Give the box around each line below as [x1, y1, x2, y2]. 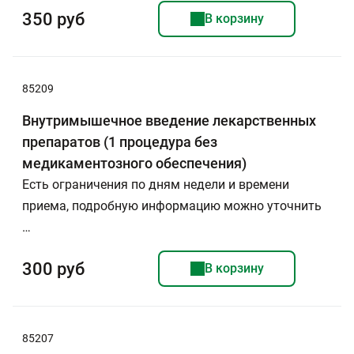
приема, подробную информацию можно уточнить [22, 198, 322, 213]
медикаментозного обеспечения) [22, 155, 247, 171]
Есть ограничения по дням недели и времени [22, 177, 289, 192]
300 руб [22, 258, 85, 279]
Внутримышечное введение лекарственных [22, 112, 316, 129]
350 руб [22, 9, 85, 29]
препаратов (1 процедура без [22, 134, 217, 150]
